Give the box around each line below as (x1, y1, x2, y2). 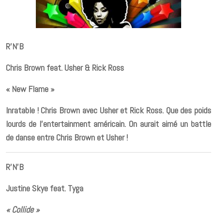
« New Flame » (6, 83, 54, 94)
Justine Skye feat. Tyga (6, 182, 83, 194)
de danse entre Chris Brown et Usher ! (6, 131, 128, 143)
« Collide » (6, 203, 39, 215)
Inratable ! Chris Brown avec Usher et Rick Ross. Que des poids (6, 104, 211, 116)
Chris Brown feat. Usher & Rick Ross (6, 62, 124, 73)
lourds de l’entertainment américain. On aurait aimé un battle (6, 118, 211, 129)
